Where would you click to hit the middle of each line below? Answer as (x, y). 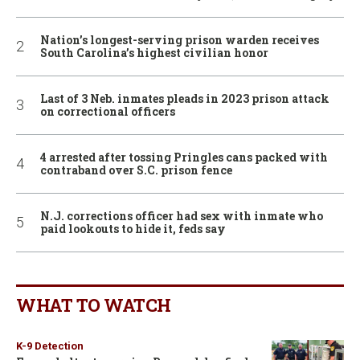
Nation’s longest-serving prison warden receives (180, 39)
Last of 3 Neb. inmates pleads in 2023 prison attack (185, 98)
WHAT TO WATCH (94, 305)
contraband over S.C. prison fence (136, 170)
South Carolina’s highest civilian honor (154, 52)
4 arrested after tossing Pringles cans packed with (184, 157)
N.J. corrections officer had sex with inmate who (182, 215)
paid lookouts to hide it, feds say (133, 228)
